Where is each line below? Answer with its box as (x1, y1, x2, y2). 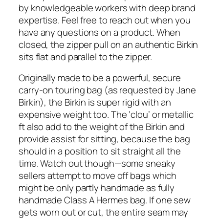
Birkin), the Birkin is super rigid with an (19, 96, 171, 109)
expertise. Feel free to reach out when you (19, 13, 191, 26)
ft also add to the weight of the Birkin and (19, 120, 185, 133)
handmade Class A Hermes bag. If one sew (19, 194, 191, 207)
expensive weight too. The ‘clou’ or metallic (19, 108, 194, 121)
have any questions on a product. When (19, 25, 181, 39)
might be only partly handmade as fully (19, 181, 175, 195)
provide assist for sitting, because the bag (19, 132, 190, 146)
